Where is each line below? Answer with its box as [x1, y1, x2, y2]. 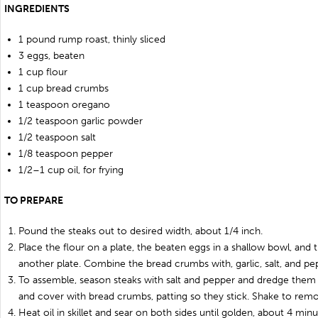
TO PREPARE [4, 194, 63, 207]
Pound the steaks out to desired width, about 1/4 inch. [18, 225, 263, 237]
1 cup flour [18, 66, 67, 78]
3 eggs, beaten [18, 50, 84, 62]
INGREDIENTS [4, 3, 70, 15]
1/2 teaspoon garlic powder [18, 115, 143, 127]
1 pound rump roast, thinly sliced [18, 33, 165, 45]
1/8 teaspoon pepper [18, 148, 113, 160]
